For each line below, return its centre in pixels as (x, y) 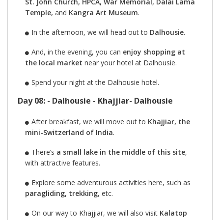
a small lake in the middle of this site (121, 152)
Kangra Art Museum (103, 13)
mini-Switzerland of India (69, 133)
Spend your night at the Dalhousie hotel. (96, 82)
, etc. (106, 193)
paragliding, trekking (61, 193)
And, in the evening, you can (77, 52)
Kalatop (173, 213)
